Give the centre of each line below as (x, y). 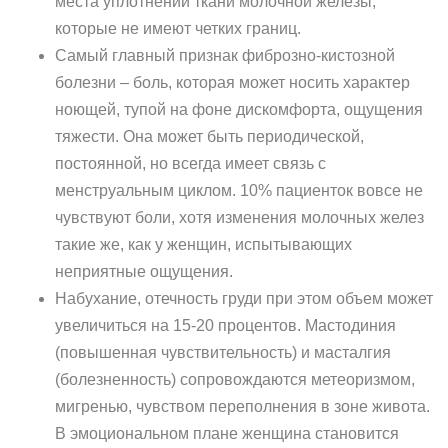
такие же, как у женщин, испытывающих (203, 244)
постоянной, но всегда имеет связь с (190, 163)
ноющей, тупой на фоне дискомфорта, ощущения (239, 109)
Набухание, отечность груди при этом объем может (244, 298)
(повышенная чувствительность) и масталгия (223, 352)
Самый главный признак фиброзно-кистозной (225, 55)
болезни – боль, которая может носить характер (232, 82)
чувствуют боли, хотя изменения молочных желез (239, 217)
